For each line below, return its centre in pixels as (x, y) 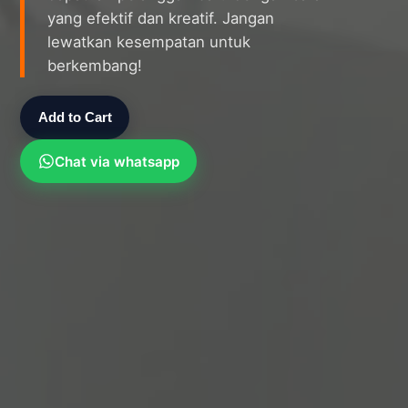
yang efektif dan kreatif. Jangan (161, 19)
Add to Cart (75, 117)
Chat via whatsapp (117, 161)
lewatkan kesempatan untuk (149, 42)
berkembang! (95, 66)
